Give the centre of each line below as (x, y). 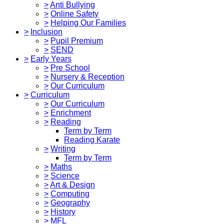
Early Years (51, 58)
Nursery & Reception (87, 76)
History (63, 211)
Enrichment (71, 112)
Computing (70, 193)
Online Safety (74, 13)
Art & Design (72, 184)
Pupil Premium (77, 40)
